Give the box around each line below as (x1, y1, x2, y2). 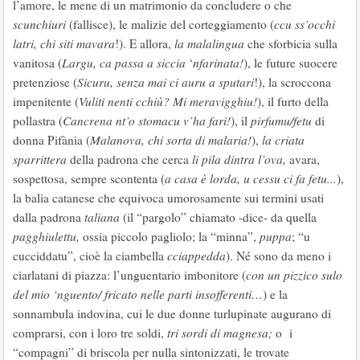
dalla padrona (13, 209, 84, 225)
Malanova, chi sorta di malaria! (90, 132, 252, 148)
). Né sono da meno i (226, 247, 331, 264)
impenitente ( (13, 93, 79, 109)
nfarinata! (193, 55, 243, 71)
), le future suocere (243, 55, 337, 71)
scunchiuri (13, 16, 69, 32)
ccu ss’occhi (274, 16, 335, 32)
